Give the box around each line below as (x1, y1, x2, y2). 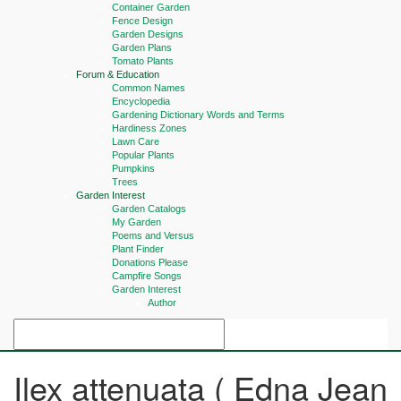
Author (148, 297, 176, 308)
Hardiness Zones (112, 123, 187, 133)
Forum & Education (76, 69, 159, 80)
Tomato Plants (112, 55, 174, 66)
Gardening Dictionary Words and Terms (112, 109, 285, 120)
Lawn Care (112, 136, 159, 147)
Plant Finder (112, 243, 164, 254)
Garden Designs (112, 29, 183, 39)
